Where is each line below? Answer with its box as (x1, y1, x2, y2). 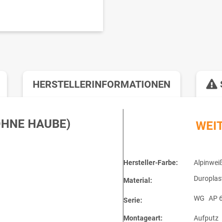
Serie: (123, 196, 142, 205)
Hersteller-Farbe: (123, 159, 178, 167)
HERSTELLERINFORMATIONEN (33, 78, 170, 91)
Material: (123, 176, 152, 185)
